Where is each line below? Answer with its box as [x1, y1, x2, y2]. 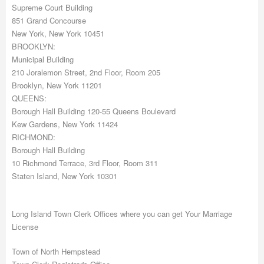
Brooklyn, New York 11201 [12, 80, 102, 91]
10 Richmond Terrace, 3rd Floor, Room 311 [12, 157, 158, 169]
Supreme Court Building [12, 2, 93, 13]
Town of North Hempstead [12, 246, 100, 257]
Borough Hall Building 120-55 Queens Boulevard [12, 105, 176, 117]
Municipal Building [12, 54, 74, 65]
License [12, 221, 38, 232]
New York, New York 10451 [12, 28, 104, 39]
